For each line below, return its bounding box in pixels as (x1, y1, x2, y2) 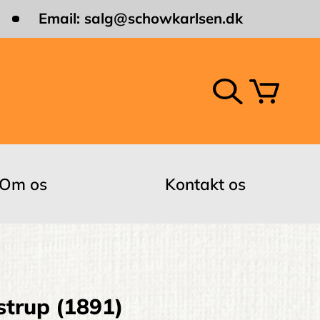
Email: (38, 9, 84, 28)
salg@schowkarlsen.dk (84, 9, 243, 28)
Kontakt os (164, 174, 246, 195)
